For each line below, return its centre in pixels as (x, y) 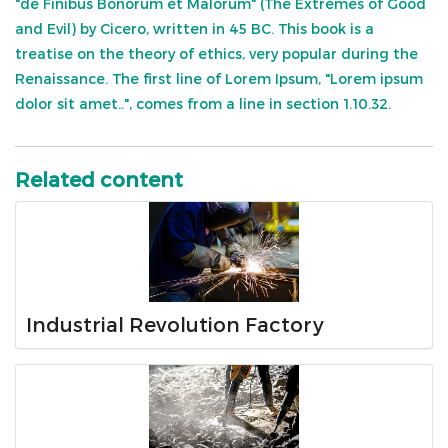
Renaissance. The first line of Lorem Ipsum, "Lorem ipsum (219, 79)
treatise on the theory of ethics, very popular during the (216, 54)
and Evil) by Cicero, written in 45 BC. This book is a (194, 29)
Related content (99, 179)
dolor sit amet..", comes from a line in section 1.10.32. (203, 104)
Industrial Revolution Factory (175, 324)
